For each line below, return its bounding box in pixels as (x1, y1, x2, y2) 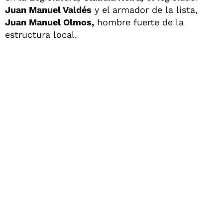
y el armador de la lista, (92, 4, 198, 15)
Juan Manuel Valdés (5, 4, 92, 15)
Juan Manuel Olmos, (5, 16, 94, 27)
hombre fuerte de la (94, 16, 184, 27)
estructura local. (5, 29, 77, 40)
